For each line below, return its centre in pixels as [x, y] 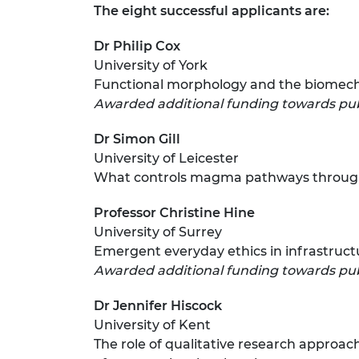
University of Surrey [159, 232]
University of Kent [152, 325]
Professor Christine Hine [174, 212]
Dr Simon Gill [137, 139]
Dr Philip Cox [137, 46]
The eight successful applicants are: [212, 10]
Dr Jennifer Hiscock [158, 305]
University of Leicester [168, 158]
